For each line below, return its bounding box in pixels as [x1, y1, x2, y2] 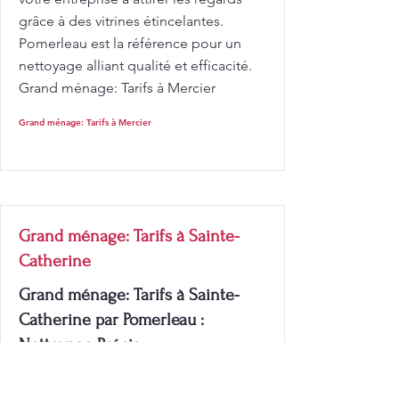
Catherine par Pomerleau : [19, 310, 204, 330]
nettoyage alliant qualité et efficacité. [19, 57, 252, 74]
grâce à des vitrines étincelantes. [19, 12, 224, 29]
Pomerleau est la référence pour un [19, 35, 241, 52]
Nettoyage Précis [19, 335, 140, 354]
